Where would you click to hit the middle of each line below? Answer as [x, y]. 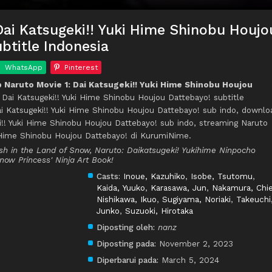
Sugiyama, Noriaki [196, 199]
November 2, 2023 [196, 244]
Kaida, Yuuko [121, 188]
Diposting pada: [126, 244]
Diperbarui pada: [127, 260]
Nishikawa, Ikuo [127, 199]
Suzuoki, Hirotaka [159, 211]
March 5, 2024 [190, 260]
